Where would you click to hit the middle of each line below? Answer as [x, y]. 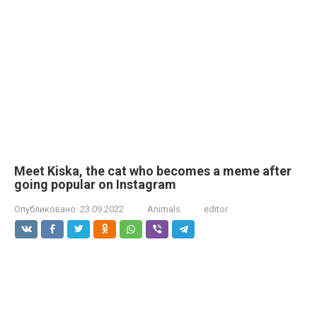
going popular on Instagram [95, 184]
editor [216, 209]
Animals [164, 209]
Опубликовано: [46, 209]
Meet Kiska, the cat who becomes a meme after [153, 171]
